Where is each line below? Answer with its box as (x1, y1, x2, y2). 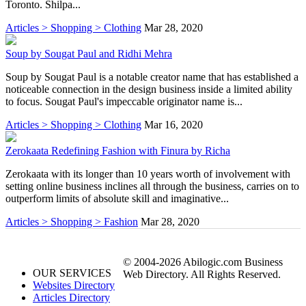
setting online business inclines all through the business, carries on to (5, 180, 299, 192)
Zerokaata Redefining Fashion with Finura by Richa (5, 144, 230, 156)
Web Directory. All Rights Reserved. (123, 268, 281, 280)
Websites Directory (33, 279, 115, 291)
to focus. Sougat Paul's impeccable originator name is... (5, 95, 242, 107)
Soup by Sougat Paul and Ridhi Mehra (5, 47, 172, 59)
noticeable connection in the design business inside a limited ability (5, 83, 292, 95)
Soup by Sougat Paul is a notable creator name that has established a (5, 70, 298, 83)
